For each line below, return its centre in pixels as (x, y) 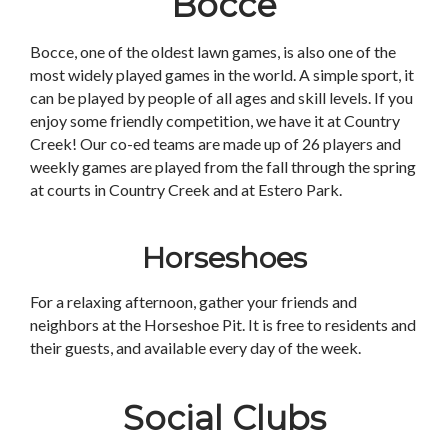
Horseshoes (224, 257)
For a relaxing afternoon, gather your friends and (193, 301)
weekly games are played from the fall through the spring (223, 166)
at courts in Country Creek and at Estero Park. (186, 189)
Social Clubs (224, 418)
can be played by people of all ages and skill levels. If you (221, 97)
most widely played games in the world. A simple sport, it (222, 74)
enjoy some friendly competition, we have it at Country (215, 120)
